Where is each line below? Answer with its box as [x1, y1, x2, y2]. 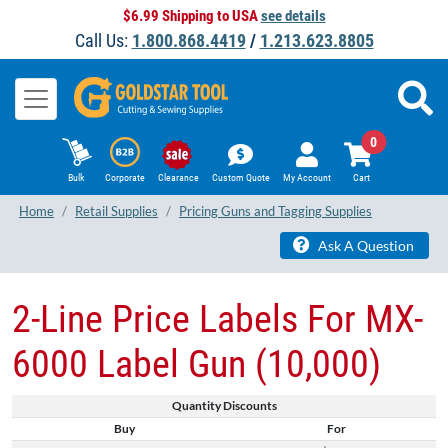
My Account [282, 172, 331, 184]
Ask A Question [315, 236, 414, 254]
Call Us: [74, 30, 132, 51]
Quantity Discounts [171, 397, 277, 413]
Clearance [157, 172, 199, 184]
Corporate [104, 172, 145, 184]
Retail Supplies [75, 203, 158, 220]
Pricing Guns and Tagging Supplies [179, 203, 372, 220]
